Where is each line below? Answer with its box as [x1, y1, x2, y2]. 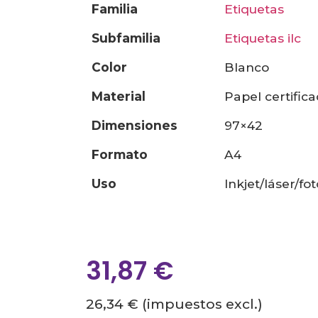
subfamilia [99, 31, 161, 46]
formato [99, 147, 148, 163]
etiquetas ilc [233, 31, 302, 46]
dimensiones [102, 118, 178, 133]
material [103, 89, 146, 104]
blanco [234, 60, 270, 75]
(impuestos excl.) [138, 295, 263, 312]
